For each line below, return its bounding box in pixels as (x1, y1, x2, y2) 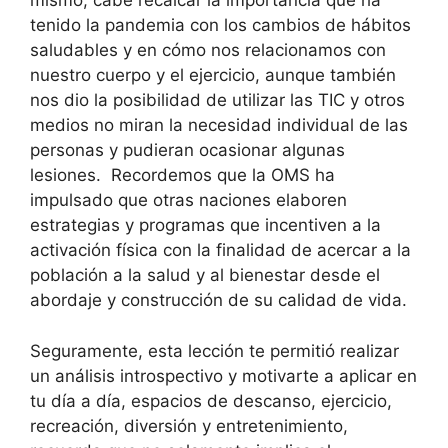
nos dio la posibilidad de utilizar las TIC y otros (30, 90, 405, 110)
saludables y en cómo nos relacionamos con (30, 40, 386, 60)
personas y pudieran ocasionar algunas (30, 140, 345, 160)
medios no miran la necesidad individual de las (30, 115, 408, 135)
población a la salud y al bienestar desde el (30, 265, 380, 285)
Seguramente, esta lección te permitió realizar (30, 340, 399, 361)
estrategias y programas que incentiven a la (30, 215, 381, 235)
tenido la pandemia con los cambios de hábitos (30, 15, 411, 35)
